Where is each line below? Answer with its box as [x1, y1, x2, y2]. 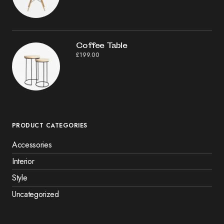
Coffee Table [76, 40, 127, 52]
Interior [12, 155, 34, 167]
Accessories [12, 138, 52, 150]
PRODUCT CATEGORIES [12, 120, 87, 130]
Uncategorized [12, 188, 59, 200]
